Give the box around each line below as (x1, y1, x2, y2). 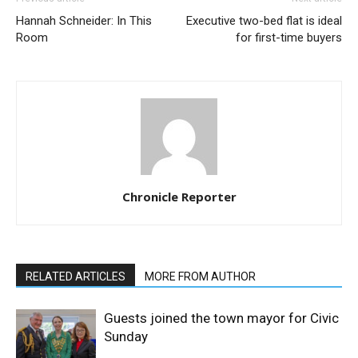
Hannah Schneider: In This (16, 14, 152, 28)
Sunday (104, 328, 148, 344)
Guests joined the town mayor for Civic (104, 310, 339, 326)
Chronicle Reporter (121, 189, 237, 205)
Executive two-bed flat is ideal (186, 14, 342, 28)
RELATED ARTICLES (26, 270, 125, 283)
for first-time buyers (236, 30, 342, 45)
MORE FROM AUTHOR (145, 270, 256, 283)
